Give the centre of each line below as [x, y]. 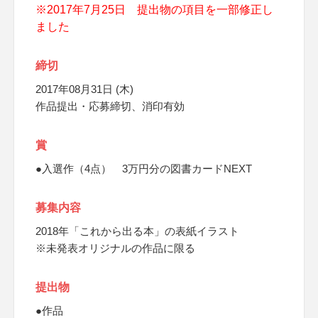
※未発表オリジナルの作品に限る [115, 248]
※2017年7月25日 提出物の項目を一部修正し [154, 10]
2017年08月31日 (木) [84, 89]
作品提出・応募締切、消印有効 [110, 106]
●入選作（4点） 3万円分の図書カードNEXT [144, 169]
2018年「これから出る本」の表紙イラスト [137, 231]
